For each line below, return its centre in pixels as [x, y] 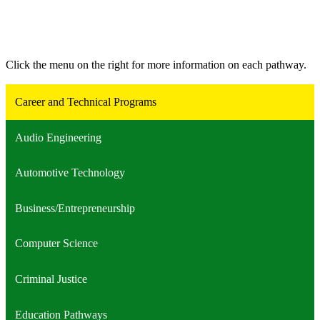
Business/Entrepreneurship [75, 208]
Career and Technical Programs [85, 102]
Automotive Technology [70, 173]
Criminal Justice [51, 279]
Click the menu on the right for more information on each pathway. [156, 65]
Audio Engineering [58, 137]
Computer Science [56, 244]
